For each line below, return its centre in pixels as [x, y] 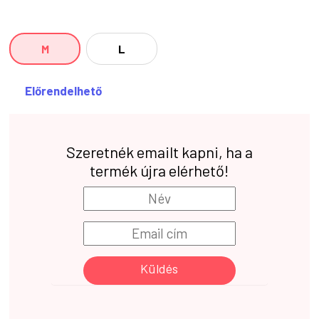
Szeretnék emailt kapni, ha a [159, 152]
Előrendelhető [64, 90]
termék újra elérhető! [159, 170]
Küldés [159, 268]
